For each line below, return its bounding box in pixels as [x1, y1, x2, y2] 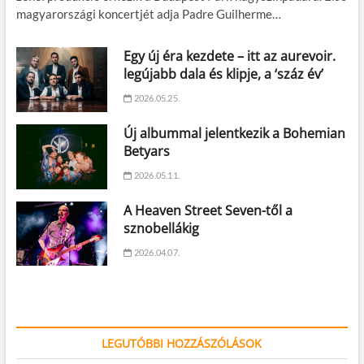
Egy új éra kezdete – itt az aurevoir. [123, 47, 336, 66]
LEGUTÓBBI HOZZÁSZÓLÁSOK [102, 336, 262, 352]
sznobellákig [123, 219, 200, 237]
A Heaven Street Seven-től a [123, 201, 293, 219]
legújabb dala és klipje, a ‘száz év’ [123, 65, 324, 84]
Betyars [123, 141, 171, 160]
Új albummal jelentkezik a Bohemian [123, 123, 346, 142]
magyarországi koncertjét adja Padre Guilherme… [15, 6, 281, 22]
